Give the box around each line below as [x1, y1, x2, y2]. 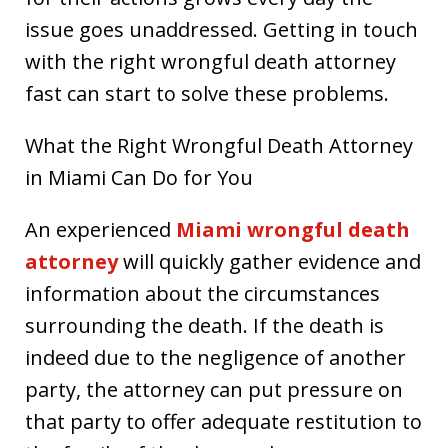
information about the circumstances [25, 280, 380, 307]
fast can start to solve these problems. [25, 80, 389, 107]
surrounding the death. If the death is [25, 312, 384, 339]
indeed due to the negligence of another [25, 344, 406, 371]
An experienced [25, 216, 176, 243]
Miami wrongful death [176, 216, 410, 243]
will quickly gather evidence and [118, 248, 421, 275]
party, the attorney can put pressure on [25, 376, 403, 403]
